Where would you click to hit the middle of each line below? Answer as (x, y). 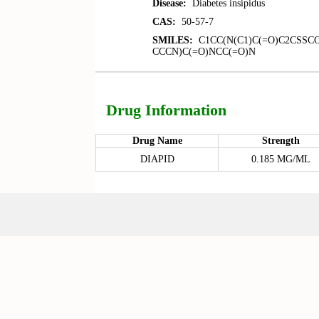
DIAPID (157, 159)
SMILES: (173, 40)
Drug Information (167, 110)
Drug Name (157, 141)
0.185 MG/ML (281, 159)
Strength (281, 141)
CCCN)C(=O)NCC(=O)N (204, 52)
